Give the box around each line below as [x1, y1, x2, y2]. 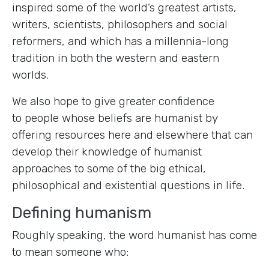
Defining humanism [12, 204, 151, 222]
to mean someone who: [12, 245, 128, 259]
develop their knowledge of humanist [12, 145, 202, 159]
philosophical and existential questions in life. [12, 178, 244, 193]
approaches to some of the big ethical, [12, 162, 206, 176]
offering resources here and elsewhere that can [12, 128, 253, 142]
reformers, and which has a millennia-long [12, 34, 229, 49]
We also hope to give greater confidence [12, 94, 214, 109]
